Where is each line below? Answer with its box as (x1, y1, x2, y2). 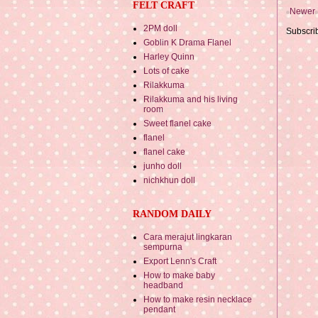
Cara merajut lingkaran (143, 231, 232, 242)
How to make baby (143, 270, 215, 280)
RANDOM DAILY (133, 208, 212, 219)
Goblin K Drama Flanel (143, 37, 231, 48)
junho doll (143, 160, 182, 171)
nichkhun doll (143, 175, 195, 185)
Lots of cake (143, 65, 190, 76)
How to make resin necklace (143, 294, 252, 305)
